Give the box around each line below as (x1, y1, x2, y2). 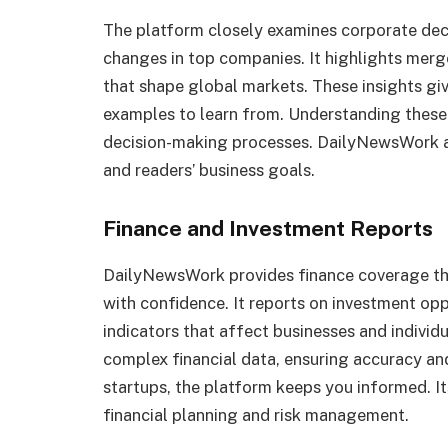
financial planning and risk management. (103, 405, 409, 426)
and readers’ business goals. (103, 160, 315, 181)
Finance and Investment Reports (103, 216, 433, 242)
